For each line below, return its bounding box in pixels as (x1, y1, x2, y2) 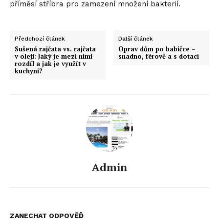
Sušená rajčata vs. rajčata (15, 44, 96, 53)
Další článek (118, 35, 153, 42)
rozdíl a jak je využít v (15, 59, 86, 68)
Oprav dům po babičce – (118, 44, 196, 53)
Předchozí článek (15, 35, 65, 42)
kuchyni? (15, 66, 43, 75)
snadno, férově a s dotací (118, 51, 200, 61)
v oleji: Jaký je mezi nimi (15, 51, 92, 61)
